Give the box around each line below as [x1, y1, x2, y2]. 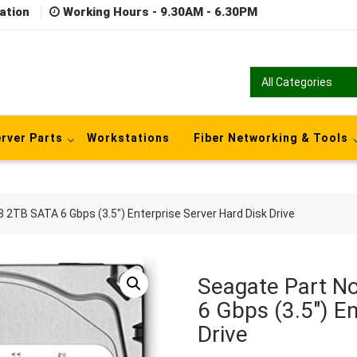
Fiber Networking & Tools [194, 131, 348, 144]
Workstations [87, 131, 170, 144]
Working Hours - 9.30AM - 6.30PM [63, 5, 257, 20]
